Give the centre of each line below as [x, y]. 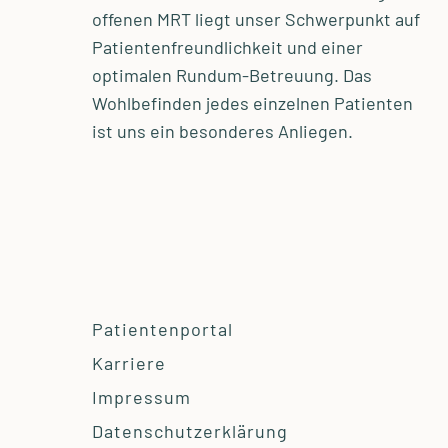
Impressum [141, 397]
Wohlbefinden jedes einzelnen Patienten [252, 103]
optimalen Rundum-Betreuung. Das [232, 75]
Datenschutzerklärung [190, 431]
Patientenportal [162, 329]
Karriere [129, 363]
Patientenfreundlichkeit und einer [227, 47]
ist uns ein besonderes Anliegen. [222, 131]
